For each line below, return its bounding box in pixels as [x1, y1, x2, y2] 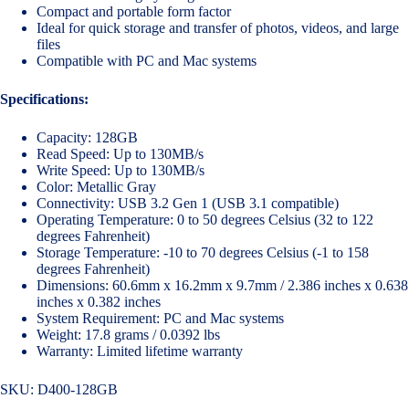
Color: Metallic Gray [37, 179, 156, 195]
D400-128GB [37, 382, 118, 398]
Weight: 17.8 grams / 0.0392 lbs [37, 327, 220, 343]
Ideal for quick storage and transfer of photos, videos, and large [37, 20, 399, 37]
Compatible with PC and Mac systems [37, 53, 257, 69]
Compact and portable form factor [37, 4, 231, 20]
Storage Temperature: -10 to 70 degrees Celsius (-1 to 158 [37, 245, 369, 261]
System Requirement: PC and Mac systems [37, 310, 284, 327]
